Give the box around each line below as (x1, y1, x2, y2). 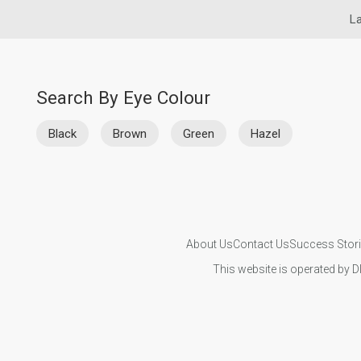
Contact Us (232, 237, 289, 251)
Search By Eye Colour (36, 87, 210, 108)
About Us (185, 237, 233, 251)
